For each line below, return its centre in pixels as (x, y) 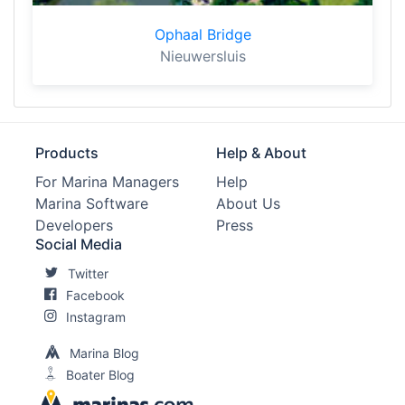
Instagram (96, 317)
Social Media (79, 244)
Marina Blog (104, 353)
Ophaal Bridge (202, 34)
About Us (248, 203)
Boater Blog (100, 375)
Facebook (95, 295)
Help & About (261, 153)
